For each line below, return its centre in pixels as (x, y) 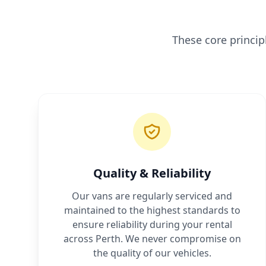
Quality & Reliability (152, 173)
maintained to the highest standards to (152, 210)
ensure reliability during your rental (152, 225)
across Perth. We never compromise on (152, 239)
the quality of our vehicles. (152, 253)
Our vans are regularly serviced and (152, 196)
